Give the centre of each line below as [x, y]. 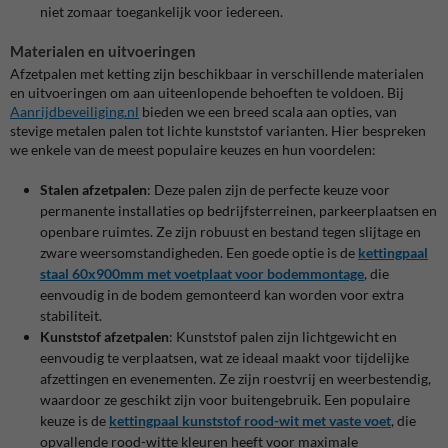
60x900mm [106, 274]
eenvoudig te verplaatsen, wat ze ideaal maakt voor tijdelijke [224, 358]
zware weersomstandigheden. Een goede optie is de [199, 253]
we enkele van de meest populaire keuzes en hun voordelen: [193, 150]
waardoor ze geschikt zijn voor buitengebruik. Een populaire [225, 400]
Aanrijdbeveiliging [67, 112]
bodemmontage [314, 274]
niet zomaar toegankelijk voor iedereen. [161, 11]
